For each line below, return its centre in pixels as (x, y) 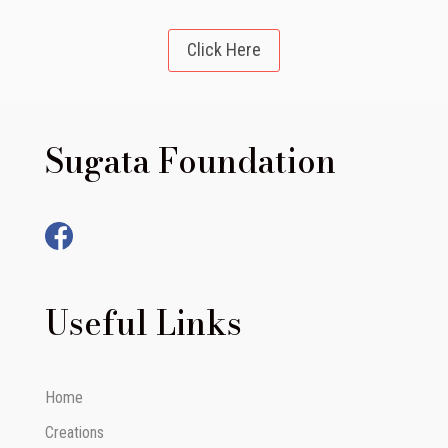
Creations (74, 433)
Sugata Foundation (190, 160)
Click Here (223, 50)
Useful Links (143, 323)
